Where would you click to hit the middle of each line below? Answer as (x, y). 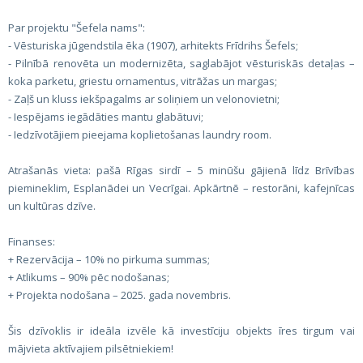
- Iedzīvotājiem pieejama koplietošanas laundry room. (140, 135)
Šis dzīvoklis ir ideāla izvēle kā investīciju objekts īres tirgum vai (181, 331)
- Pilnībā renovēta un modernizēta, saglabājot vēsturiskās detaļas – (181, 63)
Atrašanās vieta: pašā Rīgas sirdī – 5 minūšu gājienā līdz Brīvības (181, 170)
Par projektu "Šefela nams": (77, 28)
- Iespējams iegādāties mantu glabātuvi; (106, 117)
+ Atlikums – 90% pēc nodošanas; (89, 277)
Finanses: (32, 241)
